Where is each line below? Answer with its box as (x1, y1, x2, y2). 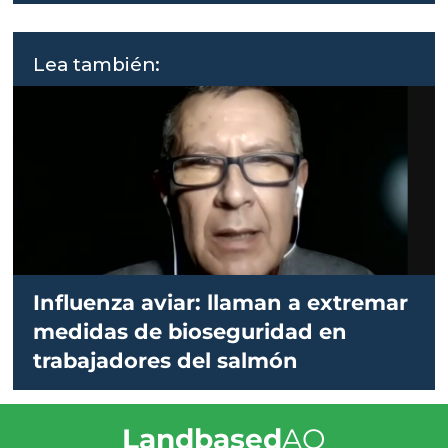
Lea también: (33, 52, 161, 76)
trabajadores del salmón (33, 347, 299, 373)
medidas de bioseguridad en (33, 318, 348, 344)
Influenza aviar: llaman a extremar (33, 289, 409, 315)
